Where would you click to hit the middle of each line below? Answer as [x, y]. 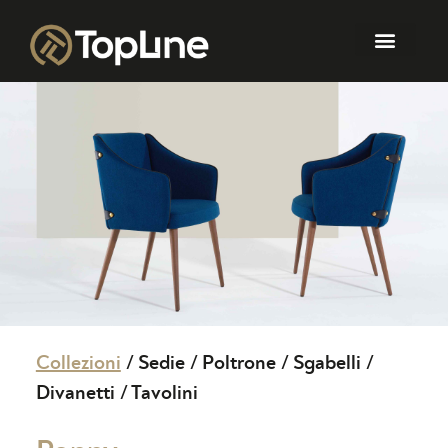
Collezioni [78, 363]
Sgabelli [326, 363]
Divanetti [75, 393]
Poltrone [238, 363]
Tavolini [164, 393]
